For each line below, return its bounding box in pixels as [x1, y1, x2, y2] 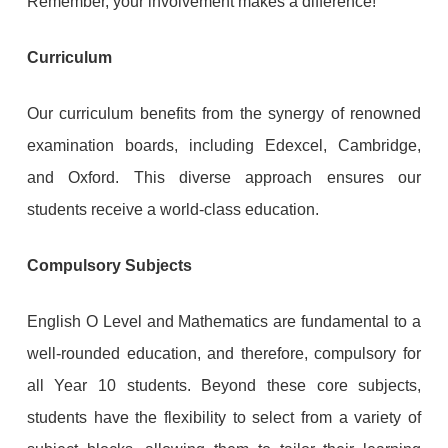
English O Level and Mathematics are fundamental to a [26, 312, 422, 330]
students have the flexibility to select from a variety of [26, 408, 422, 426]
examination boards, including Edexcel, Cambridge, [26, 136, 422, 154]
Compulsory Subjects [26, 256, 192, 274]
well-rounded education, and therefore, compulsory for [26, 344, 422, 362]
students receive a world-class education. [26, 200, 319, 218]
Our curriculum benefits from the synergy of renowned [26, 104, 422, 122]
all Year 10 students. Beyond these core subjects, [26, 376, 422, 394]
